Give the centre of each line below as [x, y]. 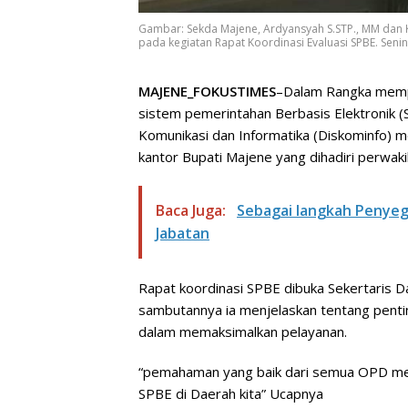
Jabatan [183, 233]
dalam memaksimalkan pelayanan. [243, 331]
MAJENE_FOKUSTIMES [207, 91]
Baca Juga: [193, 210]
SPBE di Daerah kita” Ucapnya [231, 393]
